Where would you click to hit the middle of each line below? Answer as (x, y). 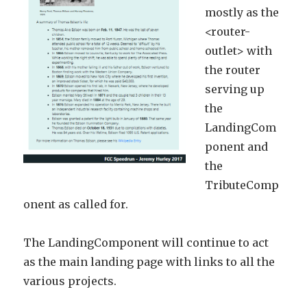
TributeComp (242, 185)
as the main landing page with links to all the (149, 261)
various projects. (70, 281)
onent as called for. (76, 204)
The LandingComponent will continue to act (146, 242)
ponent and (237, 146)
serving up (235, 89)
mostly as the (242, 12)
